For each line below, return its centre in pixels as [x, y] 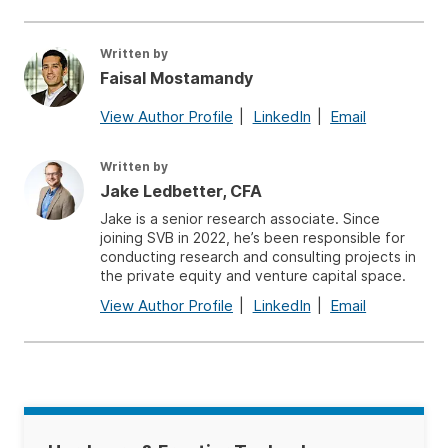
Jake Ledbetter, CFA [181, 190]
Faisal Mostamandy [176, 77]
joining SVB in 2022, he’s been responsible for [252, 237]
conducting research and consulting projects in [258, 256]
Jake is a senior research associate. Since [240, 218]
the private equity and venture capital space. [253, 275]
